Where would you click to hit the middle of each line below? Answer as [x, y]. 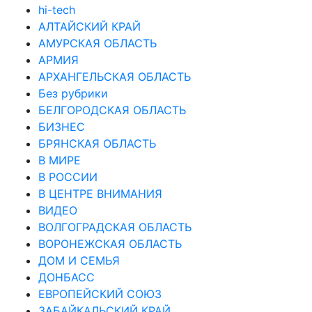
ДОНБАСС [67, 277]
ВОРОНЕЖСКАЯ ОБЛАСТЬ [110, 243]
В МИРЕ [60, 160]
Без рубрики [73, 93]
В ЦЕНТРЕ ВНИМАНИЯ [100, 193]
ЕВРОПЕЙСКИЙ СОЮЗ [100, 294]
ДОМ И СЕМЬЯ [79, 260]
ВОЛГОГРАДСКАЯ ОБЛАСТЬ [115, 227]
